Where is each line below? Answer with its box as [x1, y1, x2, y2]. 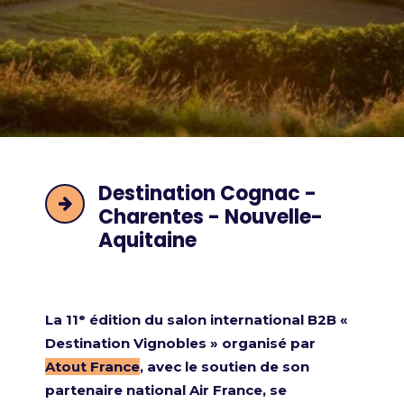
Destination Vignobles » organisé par [45, 335, 316, 352]
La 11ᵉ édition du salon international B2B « [45, 311, 348, 328]
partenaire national [45, 381, 189, 399]
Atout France [45, 358, 140, 375]
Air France [189, 381, 262, 399]
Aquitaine [98, 226, 197, 254]
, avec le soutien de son [140, 358, 309, 375]
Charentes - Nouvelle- [98, 203, 323, 231]
